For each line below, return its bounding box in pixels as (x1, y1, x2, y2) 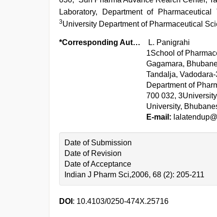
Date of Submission (64, 139, 132, 147)
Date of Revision (64, 149, 122, 157)
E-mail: (146, 113, 171, 121)
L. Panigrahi (148, 38, 190, 46)
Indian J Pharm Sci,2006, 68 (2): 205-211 (64, 170, 204, 179)
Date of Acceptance (64, 160, 131, 168)
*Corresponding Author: (133, 38, 140, 46)
